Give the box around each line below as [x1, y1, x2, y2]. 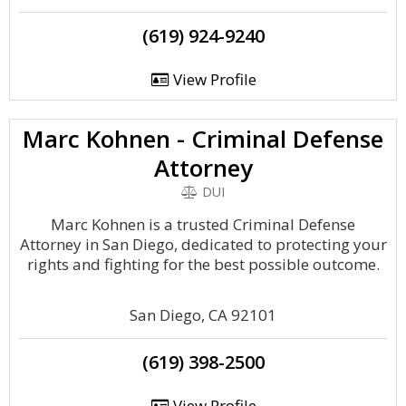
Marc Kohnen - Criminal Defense [23, 122, 383, 155]
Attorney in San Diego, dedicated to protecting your [19, 234, 387, 255]
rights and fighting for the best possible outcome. [26, 254, 380, 275]
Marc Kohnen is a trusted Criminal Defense [51, 214, 355, 235]
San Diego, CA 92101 [130, 304, 276, 325]
